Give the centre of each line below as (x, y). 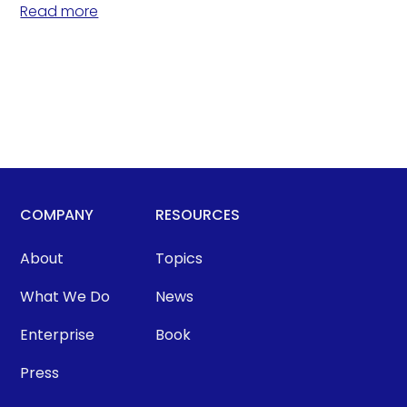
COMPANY (57, 214)
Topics (179, 258)
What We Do (65, 296)
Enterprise (58, 334)
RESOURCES (198, 214)
